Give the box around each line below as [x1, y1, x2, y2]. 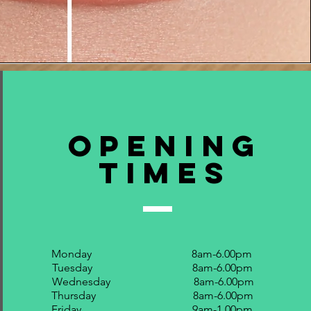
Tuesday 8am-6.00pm [51, 261, 253, 274]
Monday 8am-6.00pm [51, 247, 252, 260]
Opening [67, 126, 263, 165]
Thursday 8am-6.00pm [51, 289, 253, 302]
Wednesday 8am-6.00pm [51, 275, 254, 288]
